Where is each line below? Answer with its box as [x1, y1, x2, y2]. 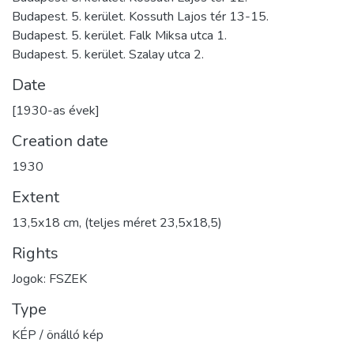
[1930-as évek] [12, 101, 100, 119]
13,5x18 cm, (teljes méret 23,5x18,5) [12, 213, 222, 232]
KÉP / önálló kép [12, 326, 104, 344]
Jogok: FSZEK [12, 269, 87, 288]
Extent [12, 186, 59, 208]
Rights [12, 242, 58, 264]
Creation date [12, 130, 108, 152]
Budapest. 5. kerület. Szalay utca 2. [12, 45, 204, 63]
